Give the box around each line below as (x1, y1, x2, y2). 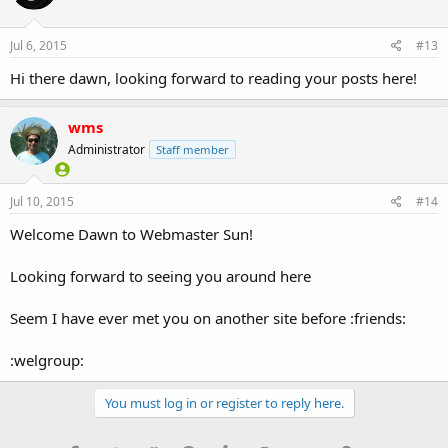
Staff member (156, 142, 229, 158)
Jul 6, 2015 (10, 37, 67, 55)
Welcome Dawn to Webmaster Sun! (10, 223, 253, 244)
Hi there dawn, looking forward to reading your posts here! (10, 68, 417, 89)
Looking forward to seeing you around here (10, 265, 311, 286)
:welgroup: (10, 349, 84, 370)
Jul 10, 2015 (10, 192, 74, 210)
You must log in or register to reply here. (104, 393, 344, 412)
